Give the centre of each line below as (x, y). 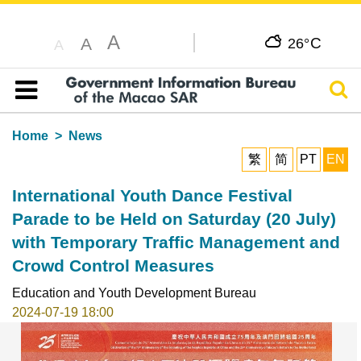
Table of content (68, 109)
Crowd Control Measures (113, 265)
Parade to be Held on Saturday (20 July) (174, 218)
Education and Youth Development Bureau (134, 293)
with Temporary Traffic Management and (176, 242)
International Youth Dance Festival (152, 195)
